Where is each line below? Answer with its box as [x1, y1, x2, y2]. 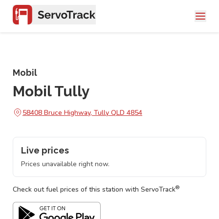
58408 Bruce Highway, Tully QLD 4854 [22, 108, 142, 117]
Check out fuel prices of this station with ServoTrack [13, 185, 175, 194]
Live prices [21, 145, 69, 155]
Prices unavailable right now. [21, 159, 109, 169]
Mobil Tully [13, 83, 90, 100]
